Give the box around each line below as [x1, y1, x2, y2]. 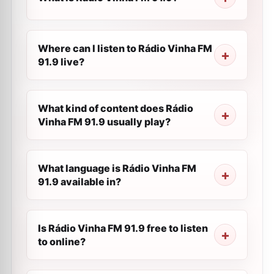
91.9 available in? [38, 176, 121, 188]
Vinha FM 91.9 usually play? [38, 116, 171, 128]
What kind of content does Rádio [38, 102, 193, 114]
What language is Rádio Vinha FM [38, 162, 196, 174]
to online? [38, 235, 86, 248]
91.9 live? [38, 56, 84, 68]
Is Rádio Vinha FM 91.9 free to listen [38, 222, 208, 234]
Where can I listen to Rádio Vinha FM [38, 42, 212, 54]
